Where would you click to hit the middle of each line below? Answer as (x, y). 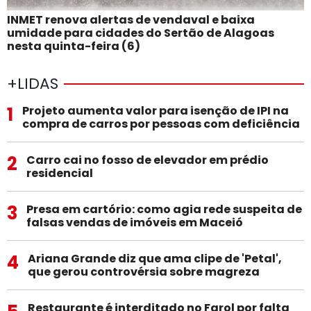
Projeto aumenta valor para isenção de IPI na (155, 110)
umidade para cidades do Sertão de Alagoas (141, 33)
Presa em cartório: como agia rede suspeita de (164, 209)
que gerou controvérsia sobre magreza (143, 271)
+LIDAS (33, 83)
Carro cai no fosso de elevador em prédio (147, 160)
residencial (59, 173)
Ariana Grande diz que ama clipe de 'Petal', (154, 258)
